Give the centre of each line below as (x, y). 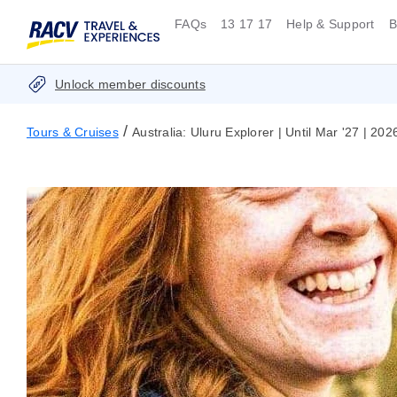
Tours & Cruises (73, 132)
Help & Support (331, 24)
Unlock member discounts (130, 85)
